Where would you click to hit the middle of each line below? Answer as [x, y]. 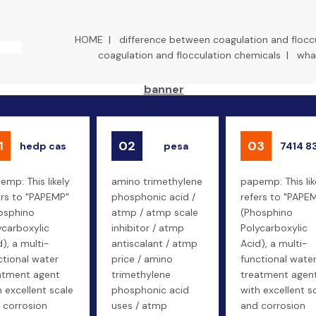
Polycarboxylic [274, 228]
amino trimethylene [157, 181]
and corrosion [273, 305]
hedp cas [43, 146]
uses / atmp [139, 305]
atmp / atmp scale [155, 212]
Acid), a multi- [274, 243]
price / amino [142, 259]
